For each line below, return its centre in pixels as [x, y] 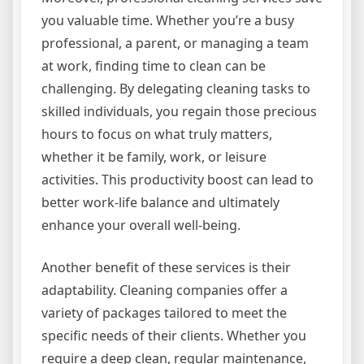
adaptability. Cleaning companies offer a [165, 290]
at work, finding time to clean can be [154, 65]
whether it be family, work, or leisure [154, 156]
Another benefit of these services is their [166, 267]
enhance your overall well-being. [141, 225]
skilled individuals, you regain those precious [179, 111]
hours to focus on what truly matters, [157, 134]
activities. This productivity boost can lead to [178, 179]
